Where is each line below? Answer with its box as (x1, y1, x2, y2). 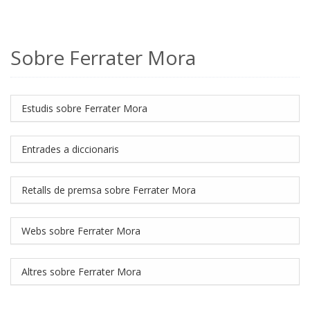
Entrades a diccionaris (21, 143, 119, 156)
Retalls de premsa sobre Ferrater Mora (21, 183, 196, 197)
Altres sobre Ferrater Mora (21, 265, 141, 278)
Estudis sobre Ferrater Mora (21, 102, 147, 115)
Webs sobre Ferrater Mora (21, 224, 140, 237)
